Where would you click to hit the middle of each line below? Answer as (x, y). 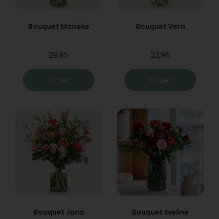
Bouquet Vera (160, 26)
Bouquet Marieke (59, 26)
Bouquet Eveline (160, 212)
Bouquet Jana (59, 212)
